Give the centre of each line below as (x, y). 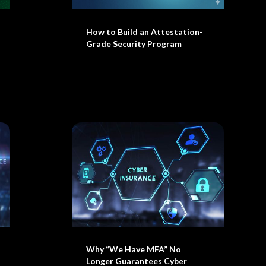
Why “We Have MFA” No (133, 249)
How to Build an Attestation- (144, 32)
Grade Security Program (134, 44)
